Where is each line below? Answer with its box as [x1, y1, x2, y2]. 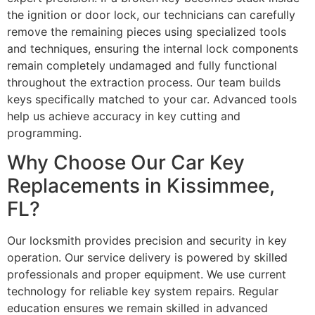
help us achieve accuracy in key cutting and [7, 108, 240, 123]
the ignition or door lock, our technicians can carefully [7, 7, 295, 22]
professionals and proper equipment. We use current [7, 267, 286, 282]
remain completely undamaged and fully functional [7, 58, 277, 72]
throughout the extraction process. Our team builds [7, 75, 281, 89]
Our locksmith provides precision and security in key [7, 233, 287, 248]
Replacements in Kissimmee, [7, 174, 275, 198]
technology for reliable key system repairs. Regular [7, 284, 278, 299]
